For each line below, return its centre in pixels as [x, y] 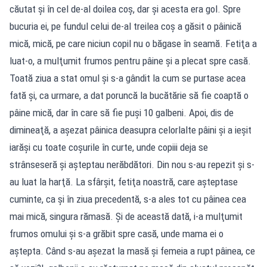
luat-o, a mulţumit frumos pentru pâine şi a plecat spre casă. [130, 60]
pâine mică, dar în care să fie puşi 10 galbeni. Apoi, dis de [122, 112]
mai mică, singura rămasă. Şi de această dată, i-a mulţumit [126, 216]
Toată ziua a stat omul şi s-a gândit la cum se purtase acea [128, 78]
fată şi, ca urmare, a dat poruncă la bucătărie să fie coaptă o [129, 95]
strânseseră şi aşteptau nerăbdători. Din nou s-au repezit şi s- [132, 164]
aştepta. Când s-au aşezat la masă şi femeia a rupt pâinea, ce [132, 251]
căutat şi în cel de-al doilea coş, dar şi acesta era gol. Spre [125, 9]
